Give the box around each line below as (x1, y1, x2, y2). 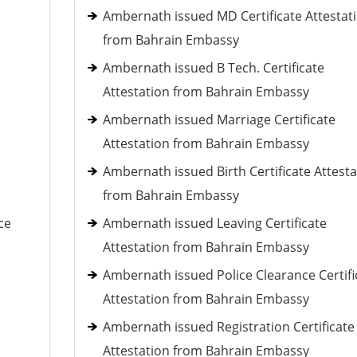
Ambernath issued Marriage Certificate (102, 111, 335, 128)
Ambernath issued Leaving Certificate (102, 214, 327, 232)
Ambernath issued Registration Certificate (102, 318, 355, 335)
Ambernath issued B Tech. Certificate (102, 59, 324, 76)
